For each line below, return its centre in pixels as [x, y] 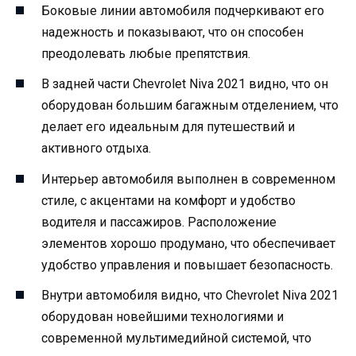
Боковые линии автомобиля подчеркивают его [183, 11]
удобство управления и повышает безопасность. [187, 265]
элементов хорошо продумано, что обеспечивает [188, 243]
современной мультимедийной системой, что [176, 338]
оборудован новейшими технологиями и [163, 316]
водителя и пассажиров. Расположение [159, 222]
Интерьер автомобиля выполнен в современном [188, 179]
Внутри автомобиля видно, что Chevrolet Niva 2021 [190, 295]
